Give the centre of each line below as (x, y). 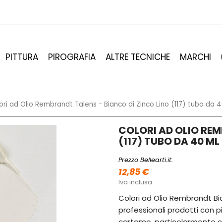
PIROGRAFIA (72, 57)
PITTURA (22, 57)
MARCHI (195, 57)
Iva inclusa (135, 182)
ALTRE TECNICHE (138, 57)
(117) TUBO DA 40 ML (169, 141)
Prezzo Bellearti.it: (146, 160)
